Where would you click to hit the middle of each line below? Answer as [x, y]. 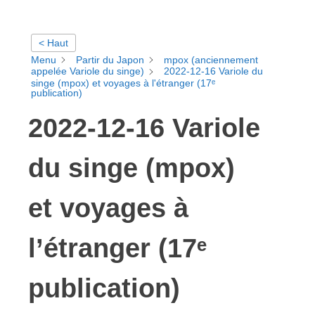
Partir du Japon [110, 60]
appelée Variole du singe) [88, 71]
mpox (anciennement [211, 60]
